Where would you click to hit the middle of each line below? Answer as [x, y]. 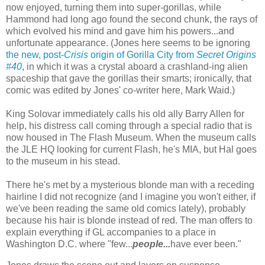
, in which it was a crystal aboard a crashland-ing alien [135, 67]
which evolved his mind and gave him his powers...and [120, 31]
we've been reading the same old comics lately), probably [126, 209]
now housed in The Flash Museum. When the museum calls [131, 138]
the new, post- [35, 55]
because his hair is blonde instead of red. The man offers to [129, 221]
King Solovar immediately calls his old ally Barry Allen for [125, 114]
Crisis [77, 55]
